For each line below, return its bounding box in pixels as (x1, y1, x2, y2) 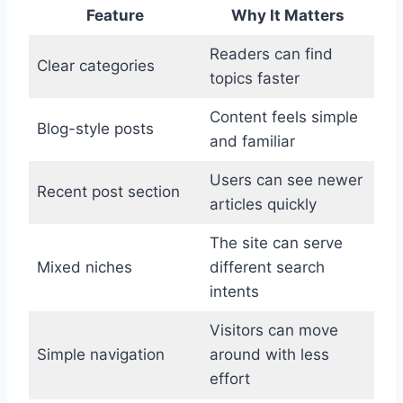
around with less (209, 345, 329, 363)
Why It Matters (231, 6, 345, 24)
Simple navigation (36, 345, 165, 363)
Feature (86, 6, 144, 24)
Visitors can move (209, 321, 338, 339)
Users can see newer (209, 171, 363, 189)
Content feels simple (209, 108, 358, 126)
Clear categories (36, 57, 155, 75)
